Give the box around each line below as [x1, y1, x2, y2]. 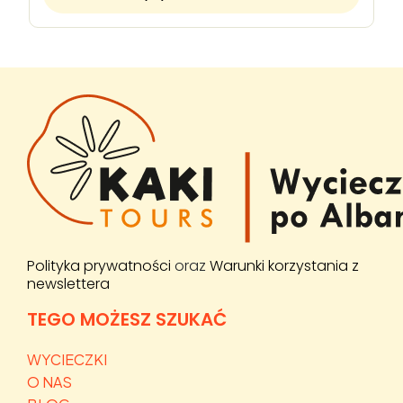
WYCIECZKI [27, 350, 107, 369]
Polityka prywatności [27, 255, 171, 276]
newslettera [27, 273, 110, 294]
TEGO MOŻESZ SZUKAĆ [27, 307, 227, 332]
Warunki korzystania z [210, 255, 359, 276]
